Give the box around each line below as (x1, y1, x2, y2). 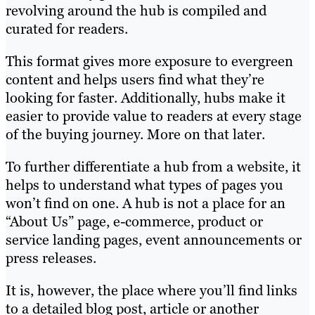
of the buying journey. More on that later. (6, 125, 265, 144)
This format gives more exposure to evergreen (6, 52, 293, 71)
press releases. (6, 249, 96, 268)
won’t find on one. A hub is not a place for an (6, 194, 285, 213)
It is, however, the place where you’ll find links (6, 281, 297, 300)
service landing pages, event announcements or (6, 231, 302, 250)
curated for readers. (6, 20, 128, 39)
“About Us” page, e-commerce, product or (6, 212, 263, 231)
